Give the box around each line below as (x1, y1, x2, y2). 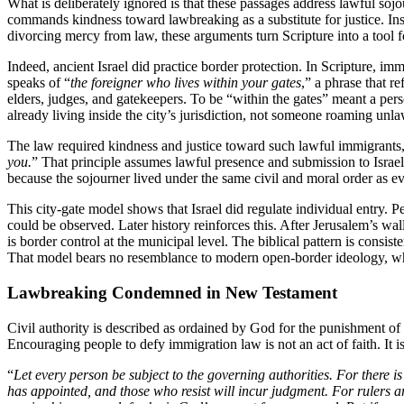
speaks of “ (7, 75, 70, 91)
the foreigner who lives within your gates (70, 75, 301, 91)
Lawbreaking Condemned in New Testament (7, 283, 337, 303)
